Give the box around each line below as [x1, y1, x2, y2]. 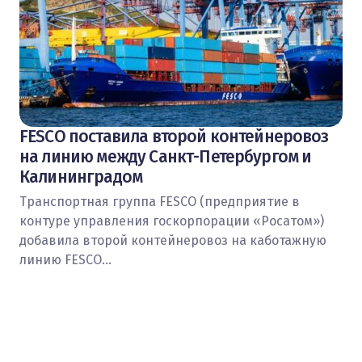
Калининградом [19, 166, 143, 187]
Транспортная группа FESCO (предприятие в [19, 194, 300, 209]
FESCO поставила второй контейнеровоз [19, 126, 328, 147]
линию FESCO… [19, 252, 112, 267]
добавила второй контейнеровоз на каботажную [19, 233, 326, 248]
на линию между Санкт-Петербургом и [19, 146, 312, 167]
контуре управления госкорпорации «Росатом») [19, 213, 324, 229]
